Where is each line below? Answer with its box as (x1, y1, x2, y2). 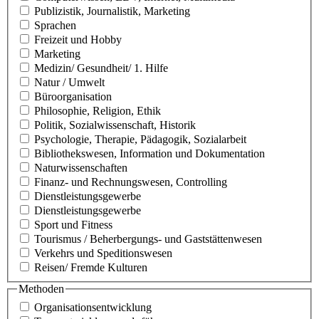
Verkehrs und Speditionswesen (34, 246, 172, 259)
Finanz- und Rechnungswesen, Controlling (34, 175, 227, 188)
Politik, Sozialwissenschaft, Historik (34, 118, 196, 131)
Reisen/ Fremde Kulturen (34, 261, 147, 273)
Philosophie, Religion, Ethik (34, 104, 161, 117)
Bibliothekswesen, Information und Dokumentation (34, 147, 265, 159)
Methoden (19, 282, 64, 295)
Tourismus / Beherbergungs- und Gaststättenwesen (34, 232, 262, 245)
